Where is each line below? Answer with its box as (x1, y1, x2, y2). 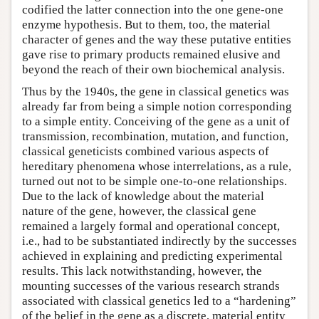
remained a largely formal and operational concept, (22, 219, 280, 233)
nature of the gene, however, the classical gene (22, 204, 256, 218)
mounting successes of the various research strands (22, 278, 280, 293)
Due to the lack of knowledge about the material (22, 189, 264, 203)
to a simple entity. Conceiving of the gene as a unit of (22, 114, 290, 128)
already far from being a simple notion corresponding (22, 99, 292, 113)
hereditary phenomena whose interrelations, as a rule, (22, 159, 291, 173)
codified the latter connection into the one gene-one (22, 2, 283, 16)
